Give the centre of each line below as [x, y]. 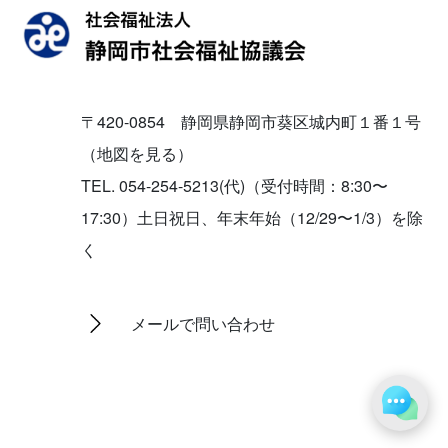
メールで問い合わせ [203, 323]
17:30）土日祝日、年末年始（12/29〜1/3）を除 [252, 217]
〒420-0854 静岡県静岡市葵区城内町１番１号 [251, 121]
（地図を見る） [137, 153]
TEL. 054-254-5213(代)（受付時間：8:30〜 [235, 185]
